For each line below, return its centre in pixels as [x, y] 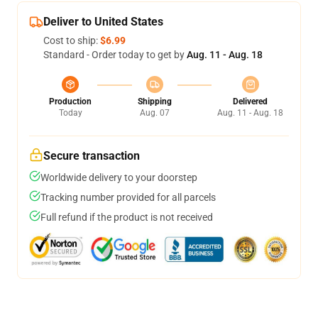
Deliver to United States [103, 22]
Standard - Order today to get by [115, 55]
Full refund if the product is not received [127, 217]
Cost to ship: [72, 40]
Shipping [154, 102]
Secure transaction [92, 156]
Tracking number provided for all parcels [128, 197]
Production [70, 102]
